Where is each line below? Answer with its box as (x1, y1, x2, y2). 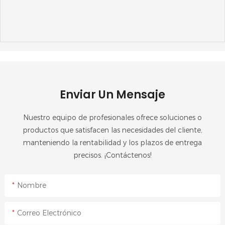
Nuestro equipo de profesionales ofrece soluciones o (23, 113, 202, 123)
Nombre (17, 181, 46, 190)
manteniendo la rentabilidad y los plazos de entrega (23, 138, 202, 148)
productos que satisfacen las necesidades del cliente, (23, 126, 202, 135)
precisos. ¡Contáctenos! (73, 151, 152, 160)
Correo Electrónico (17, 208, 81, 218)
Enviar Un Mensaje (60, 87, 165, 103)
